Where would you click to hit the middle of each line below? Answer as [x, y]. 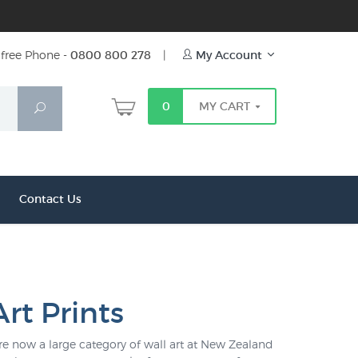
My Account [229, 55]
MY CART [226, 106]
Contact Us [50, 199]
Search [64, 108]
